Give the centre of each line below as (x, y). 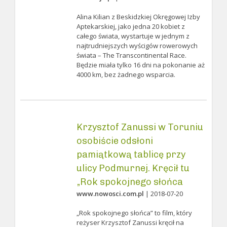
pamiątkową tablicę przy (131, 155)
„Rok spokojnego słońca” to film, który (134, 213)
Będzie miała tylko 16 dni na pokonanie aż (140, 65)
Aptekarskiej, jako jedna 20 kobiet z (130, 26)
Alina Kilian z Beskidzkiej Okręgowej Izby (138, 17)
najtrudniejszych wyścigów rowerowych (137, 46)
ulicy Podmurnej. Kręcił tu (133, 168)
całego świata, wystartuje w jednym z (133, 36)
